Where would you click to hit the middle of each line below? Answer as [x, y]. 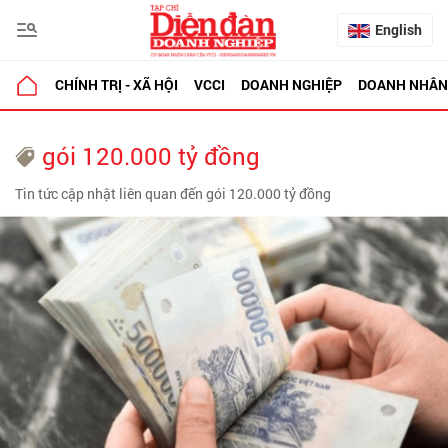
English [398, 29]
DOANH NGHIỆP [291, 84]
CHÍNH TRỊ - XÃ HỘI [116, 84]
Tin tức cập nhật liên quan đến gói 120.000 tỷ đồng [173, 193]
